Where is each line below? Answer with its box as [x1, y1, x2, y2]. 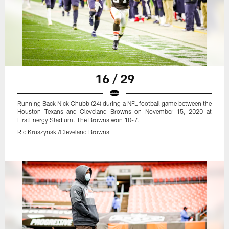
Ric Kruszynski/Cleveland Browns [17, 128, 110, 136]
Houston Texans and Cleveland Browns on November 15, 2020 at [17, 108, 212, 116]
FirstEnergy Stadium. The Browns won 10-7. [17, 116, 140, 124]
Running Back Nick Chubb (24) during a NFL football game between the [17, 100, 212, 107]
